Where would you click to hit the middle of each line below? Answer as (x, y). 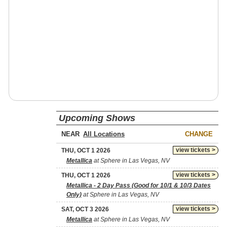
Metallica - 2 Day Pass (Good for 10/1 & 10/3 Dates (139, 185)
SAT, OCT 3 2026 (85, 209)
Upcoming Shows (97, 118)
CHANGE (199, 134)
